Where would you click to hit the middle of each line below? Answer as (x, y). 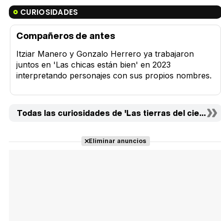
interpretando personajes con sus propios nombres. (114, 76)
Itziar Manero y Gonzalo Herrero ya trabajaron (105, 54)
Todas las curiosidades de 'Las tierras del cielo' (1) (117, 113)
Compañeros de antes (66, 36)
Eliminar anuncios (117, 141)
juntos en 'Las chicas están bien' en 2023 (93, 65)
